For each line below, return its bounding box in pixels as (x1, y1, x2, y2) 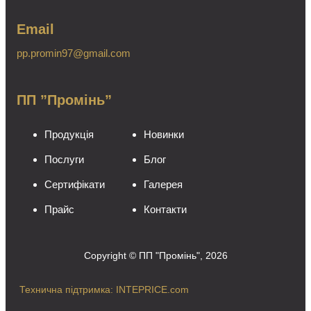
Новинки (144, 128, 184, 141)
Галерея (144, 178, 183, 191)
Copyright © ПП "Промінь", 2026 (83, 250, 228, 262)
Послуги (44, 153, 84, 166)
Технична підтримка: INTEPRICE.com (17, 284, 189, 296)
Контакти (144, 203, 187, 216)
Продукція (44, 128, 94, 141)
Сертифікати (44, 178, 105, 191)
